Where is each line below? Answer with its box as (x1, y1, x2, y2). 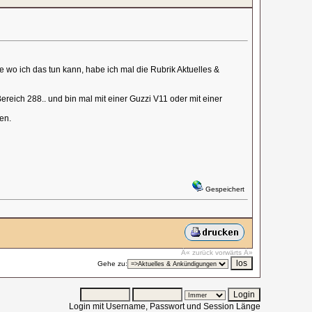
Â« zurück (180, 249, 213, 256)
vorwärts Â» (214, 249, 253, 256)
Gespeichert (203, 185, 244, 193)
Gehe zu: (97, 260, 127, 267)
